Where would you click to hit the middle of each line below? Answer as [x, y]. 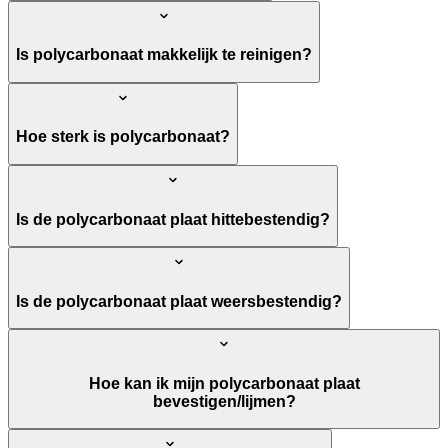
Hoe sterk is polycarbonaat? [123, 137]
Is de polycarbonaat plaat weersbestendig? [179, 301]
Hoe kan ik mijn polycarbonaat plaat [224, 383]
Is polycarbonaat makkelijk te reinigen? [164, 55]
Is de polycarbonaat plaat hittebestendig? [173, 219]
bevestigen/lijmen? [224, 401]
